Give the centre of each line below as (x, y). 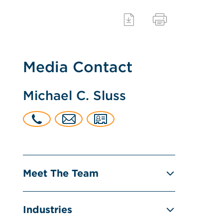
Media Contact (78, 67)
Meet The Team (61, 173)
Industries (48, 210)
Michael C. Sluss (75, 95)
